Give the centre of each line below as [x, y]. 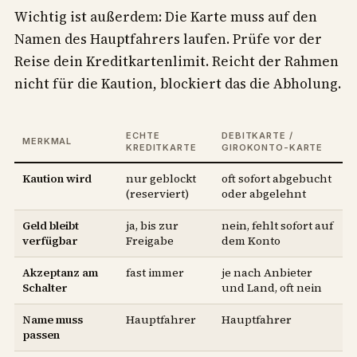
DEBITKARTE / [257, 136]
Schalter [45, 288]
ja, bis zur [152, 226]
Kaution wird [57, 179]
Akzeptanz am [60, 273]
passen [41, 335]
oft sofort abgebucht [277, 179]
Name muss [53, 320]
